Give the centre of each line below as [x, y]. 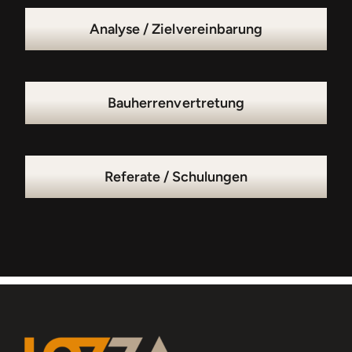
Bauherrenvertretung [176, 103]
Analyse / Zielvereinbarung [176, 29]
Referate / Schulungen [176, 176]
